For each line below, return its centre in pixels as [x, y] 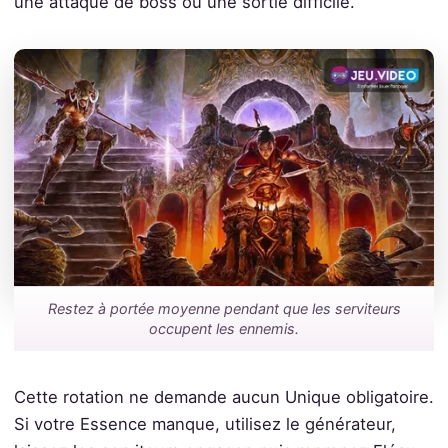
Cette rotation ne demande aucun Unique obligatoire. [223, 396]
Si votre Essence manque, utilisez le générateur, [204, 423]
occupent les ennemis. [224, 328]
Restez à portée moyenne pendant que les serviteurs [224, 308]
